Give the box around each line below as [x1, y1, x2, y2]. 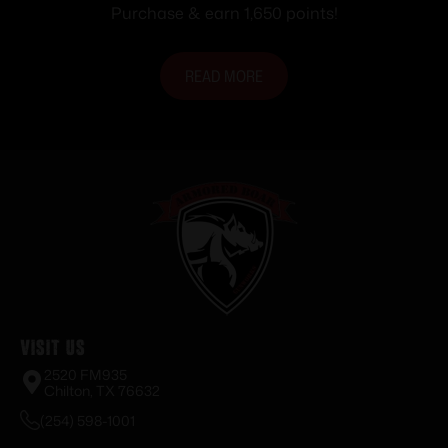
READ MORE [185, 65, 263, 88]
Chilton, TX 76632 [44, 381, 160, 401]
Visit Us [20, 338, 86, 358]
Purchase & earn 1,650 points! [110, 2, 338, 25]
